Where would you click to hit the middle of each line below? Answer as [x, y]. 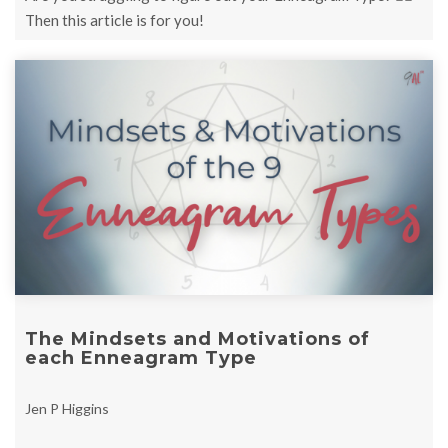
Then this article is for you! [114, 20]
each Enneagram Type [141, 358]
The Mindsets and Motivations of [197, 339]
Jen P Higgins [67, 409]
